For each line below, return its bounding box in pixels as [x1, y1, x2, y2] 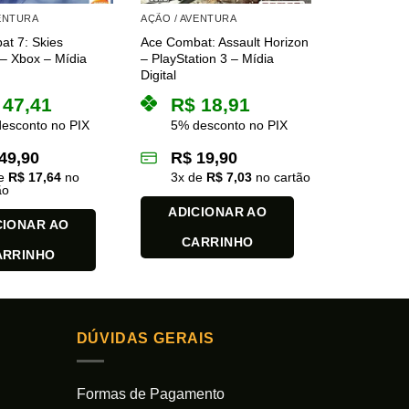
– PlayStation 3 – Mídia [141, 51, 275, 67]
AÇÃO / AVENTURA [141, 12, 237, 24]
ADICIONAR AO [168, 204, 267, 220]
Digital [141, 68, 177, 83]
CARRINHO [182, 235, 254, 250]
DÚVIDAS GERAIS [76, 330, 215, 347]
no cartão [252, 170, 311, 185]
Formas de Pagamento [76, 386, 225, 402]
